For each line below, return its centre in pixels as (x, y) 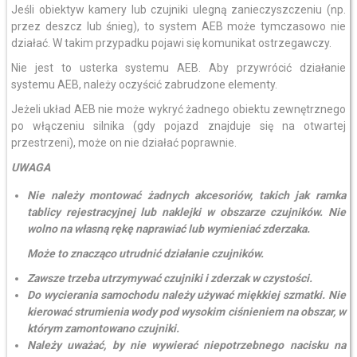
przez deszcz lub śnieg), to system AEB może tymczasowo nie (178, 26)
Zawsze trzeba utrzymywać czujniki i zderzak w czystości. (169, 278)
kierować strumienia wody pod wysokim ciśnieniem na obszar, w (186, 312)
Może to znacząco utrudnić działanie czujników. (145, 253)
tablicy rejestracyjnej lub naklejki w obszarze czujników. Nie (186, 212)
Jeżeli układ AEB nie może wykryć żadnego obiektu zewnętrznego (178, 109)
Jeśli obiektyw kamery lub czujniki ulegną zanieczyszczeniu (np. (178, 10)
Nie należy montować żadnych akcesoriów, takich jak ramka (186, 195)
